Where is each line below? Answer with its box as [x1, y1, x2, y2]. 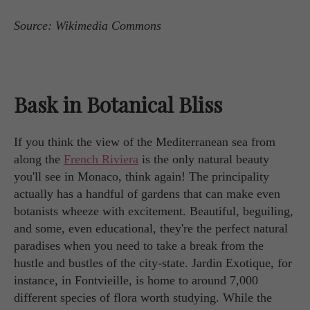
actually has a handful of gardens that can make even [14, 186, 280, 201]
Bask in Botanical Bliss [14, 90, 222, 118]
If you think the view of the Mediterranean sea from [14, 134, 275, 149]
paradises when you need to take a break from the [14, 238, 264, 253]
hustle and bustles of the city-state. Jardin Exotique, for [14, 255, 292, 270]
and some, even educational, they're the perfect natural [14, 221, 288, 235]
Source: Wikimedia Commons [14, 18, 161, 33]
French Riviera [64, 152, 138, 166]
